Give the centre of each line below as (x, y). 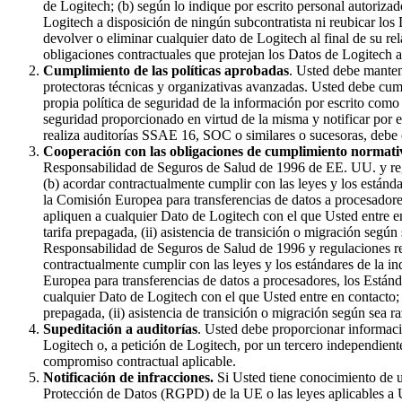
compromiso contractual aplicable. (140, 361)
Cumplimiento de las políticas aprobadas (166, 70)
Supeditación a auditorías (120, 328)
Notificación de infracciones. (128, 377)
